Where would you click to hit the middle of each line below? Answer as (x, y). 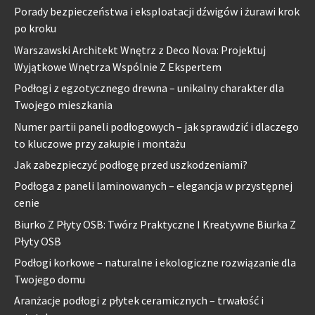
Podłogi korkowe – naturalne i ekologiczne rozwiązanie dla (155, 263)
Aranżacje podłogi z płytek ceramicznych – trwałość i (139, 301)
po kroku (35, 28)
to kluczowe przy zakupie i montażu (100, 143)
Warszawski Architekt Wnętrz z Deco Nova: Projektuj (140, 50)
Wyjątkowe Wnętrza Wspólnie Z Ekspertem (118, 66)
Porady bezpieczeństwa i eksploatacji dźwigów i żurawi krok (157, 12)
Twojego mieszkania (63, 105)
